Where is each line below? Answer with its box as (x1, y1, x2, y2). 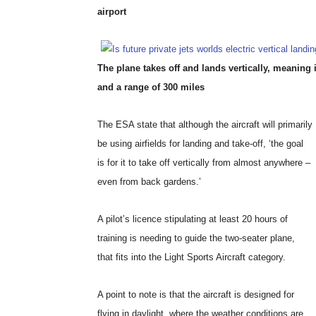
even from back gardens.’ (97, 176, 201, 187)
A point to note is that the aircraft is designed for (97, 289, 294, 300)
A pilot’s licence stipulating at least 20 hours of (97, 214, 288, 224)
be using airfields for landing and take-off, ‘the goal (97, 138, 303, 149)
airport (97, 6, 126, 17)
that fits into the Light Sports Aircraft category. (97, 252, 286, 262)
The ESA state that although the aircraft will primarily (97, 119, 312, 130)
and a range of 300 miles (97, 82, 205, 92)
